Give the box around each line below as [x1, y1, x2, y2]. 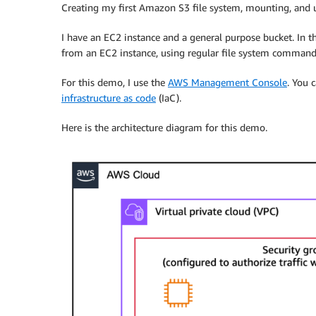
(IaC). [156, 92, 181, 104]
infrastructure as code [61, 92, 156, 104]
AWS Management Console [168, 76, 287, 88]
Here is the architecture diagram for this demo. [61, 121, 267, 133]
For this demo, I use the [61, 76, 168, 88]
